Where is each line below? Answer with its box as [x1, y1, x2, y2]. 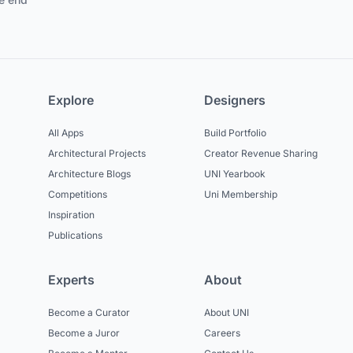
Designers [203, 92, 266, 109]
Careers [203, 327, 240, 340]
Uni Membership [203, 188, 277, 201]
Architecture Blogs [48, 168, 132, 180]
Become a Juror [48, 327, 121, 340]
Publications [48, 229, 103, 242]
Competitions [48, 188, 108, 201]
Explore [48, 92, 95, 109]
